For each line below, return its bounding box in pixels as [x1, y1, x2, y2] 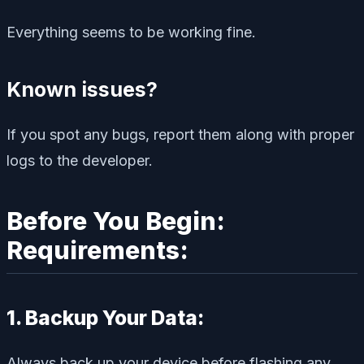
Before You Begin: [6, 206, 225, 236]
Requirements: [6, 235, 188, 265]
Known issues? [6, 76, 158, 102]
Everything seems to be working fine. [6, 23, 256, 41]
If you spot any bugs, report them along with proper [6, 125, 354, 143]
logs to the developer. [6, 151, 153, 169]
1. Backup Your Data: [6, 305, 204, 330]
